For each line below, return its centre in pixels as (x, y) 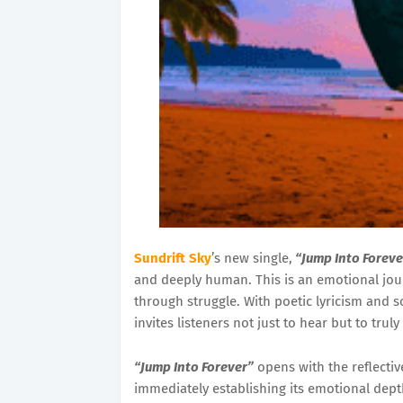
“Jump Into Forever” (194, 367)
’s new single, (252, 258)
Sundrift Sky (173, 258)
